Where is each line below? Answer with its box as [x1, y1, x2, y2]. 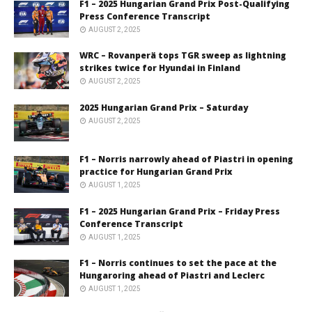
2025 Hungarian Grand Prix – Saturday [79, 101, 248, 114]
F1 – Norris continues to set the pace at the [79, 257, 276, 270]
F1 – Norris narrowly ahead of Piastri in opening [79, 153, 293, 166]
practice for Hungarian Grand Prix [79, 166, 233, 178]
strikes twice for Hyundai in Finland [79, 62, 240, 75]
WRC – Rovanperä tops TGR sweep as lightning [79, 49, 286, 62]
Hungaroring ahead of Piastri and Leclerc [79, 270, 265, 282]
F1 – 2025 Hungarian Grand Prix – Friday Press [79, 205, 280, 217]
